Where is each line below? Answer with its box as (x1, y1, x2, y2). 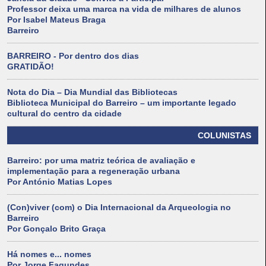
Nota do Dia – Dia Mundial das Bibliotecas (7, 87, 178, 97)
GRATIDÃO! (7, 62, 54, 72)
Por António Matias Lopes (7, 177, 112, 187)
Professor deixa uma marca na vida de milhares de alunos (7, 4, 241, 14)
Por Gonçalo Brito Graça (7, 224, 106, 234)
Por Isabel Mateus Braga (7, 15, 106, 25)
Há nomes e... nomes (7, 249, 91, 259)
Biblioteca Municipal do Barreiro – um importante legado (7, 98, 236, 108)
